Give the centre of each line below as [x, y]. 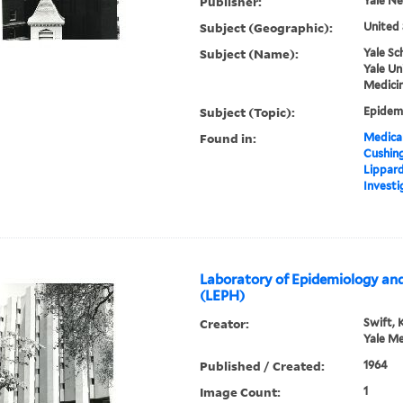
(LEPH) [223, 296]
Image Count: [241, 392]
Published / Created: [263, 366]
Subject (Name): [250, 54]
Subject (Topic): [248, 112]
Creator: [225, 324]
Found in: [228, 139]
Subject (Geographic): [267, 28]
